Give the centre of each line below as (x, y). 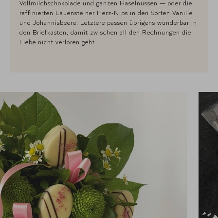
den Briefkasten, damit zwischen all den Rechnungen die (105, 32)
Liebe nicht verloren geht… (60, 42)
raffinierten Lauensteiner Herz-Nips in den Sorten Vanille (106, 12)
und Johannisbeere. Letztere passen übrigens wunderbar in (108, 22)
